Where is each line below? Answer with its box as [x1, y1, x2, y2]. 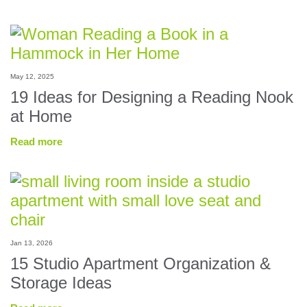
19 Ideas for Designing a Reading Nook [10, 88, 293, 106]
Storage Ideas [10, 273, 112, 292]
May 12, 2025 [10, 73, 54, 80]
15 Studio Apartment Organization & [10, 254, 271, 273]
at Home [10, 107, 72, 125]
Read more [10, 136, 62, 147]
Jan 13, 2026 [10, 239, 53, 247]
